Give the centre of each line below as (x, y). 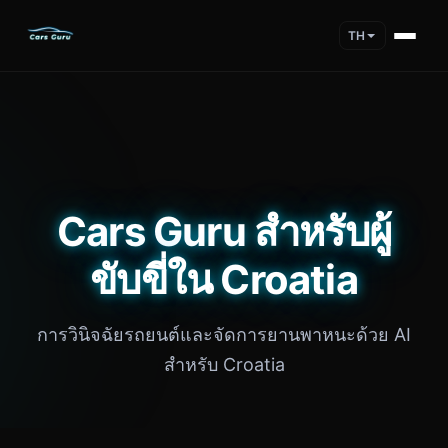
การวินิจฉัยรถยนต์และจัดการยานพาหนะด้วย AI (224, 334)
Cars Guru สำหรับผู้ (224, 231)
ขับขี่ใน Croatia (224, 279)
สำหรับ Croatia (224, 364)
